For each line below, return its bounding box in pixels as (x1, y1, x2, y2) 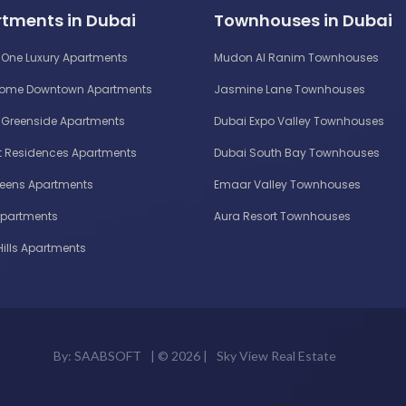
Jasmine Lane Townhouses (214, 81, 365, 97)
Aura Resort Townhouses (214, 208, 351, 224)
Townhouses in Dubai (214, 8, 392, 32)
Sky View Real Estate (217, 347, 336, 363)
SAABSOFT (74, 347, 141, 363)
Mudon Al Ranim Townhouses (214, 49, 379, 65)
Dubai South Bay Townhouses (214, 144, 380, 160)
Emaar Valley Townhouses (214, 176, 361, 192)
